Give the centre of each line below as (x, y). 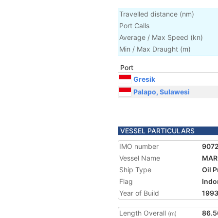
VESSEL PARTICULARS (157, 131)
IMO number (139, 146)
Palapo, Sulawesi (162, 91)
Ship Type (135, 170)
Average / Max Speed (154, 37)
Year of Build (139, 193)
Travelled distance (148, 14)
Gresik (144, 79)
